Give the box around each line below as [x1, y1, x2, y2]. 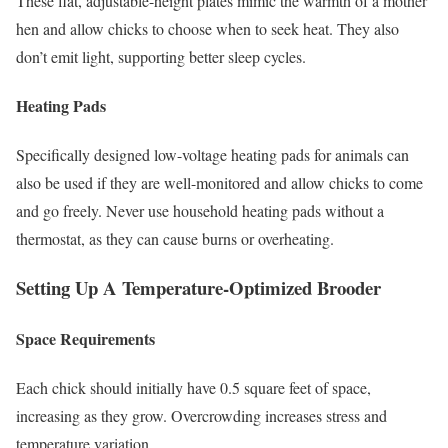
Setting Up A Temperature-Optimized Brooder [16, 273, 381, 301]
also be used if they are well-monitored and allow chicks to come [16, 172, 423, 194]
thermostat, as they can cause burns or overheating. [16, 228, 334, 250]
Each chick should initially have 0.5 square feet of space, [16, 377, 371, 399]
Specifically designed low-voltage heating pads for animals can [16, 144, 409, 166]
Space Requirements [16, 327, 155, 351]
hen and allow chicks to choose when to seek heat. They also [16, 17, 399, 39]
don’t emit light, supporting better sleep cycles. [16, 45, 306, 67]
